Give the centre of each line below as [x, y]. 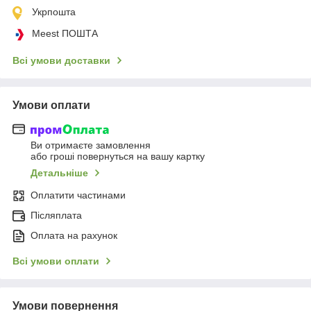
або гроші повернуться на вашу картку [118, 157]
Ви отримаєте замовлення [91, 145]
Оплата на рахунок [74, 236]
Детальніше [59, 173]
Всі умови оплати [56, 261]
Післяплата [56, 216]
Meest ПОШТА [65, 33]
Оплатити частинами [78, 195]
